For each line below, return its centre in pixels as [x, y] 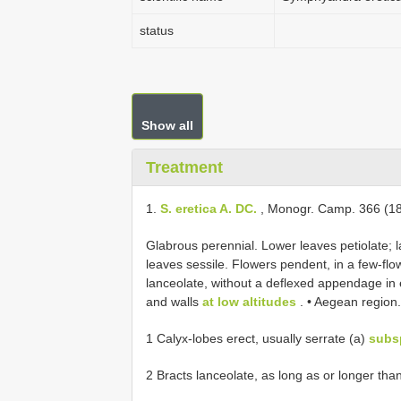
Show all [167, 125]
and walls [174, 302]
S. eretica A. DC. [209, 209]
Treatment [184, 167]
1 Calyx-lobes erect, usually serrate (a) [257, 338]
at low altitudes [249, 302]
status [157, 30]
